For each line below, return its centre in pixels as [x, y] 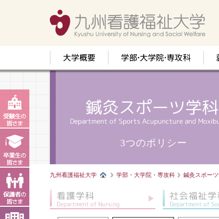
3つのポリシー [153, 143]
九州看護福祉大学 [73, 175]
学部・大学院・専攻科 [146, 175]
